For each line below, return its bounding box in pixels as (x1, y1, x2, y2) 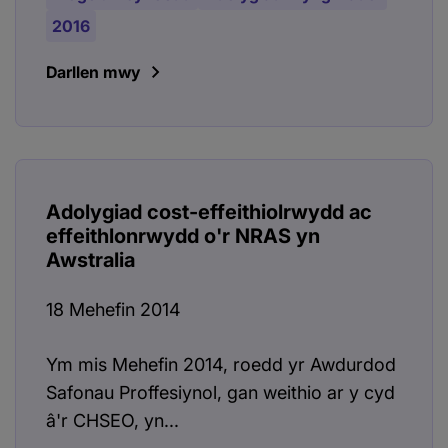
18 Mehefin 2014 (46, 299, 181, 321)
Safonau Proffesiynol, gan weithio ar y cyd (46, 382, 395, 404)
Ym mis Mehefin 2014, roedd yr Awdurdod (46, 354, 396, 376)
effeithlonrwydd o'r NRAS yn (46, 224, 320, 249)
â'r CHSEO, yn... (46, 410, 179, 432)
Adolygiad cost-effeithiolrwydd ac (46, 200, 372, 225)
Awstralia (46, 248, 135, 273)
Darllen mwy (46, 62, 140, 83)
